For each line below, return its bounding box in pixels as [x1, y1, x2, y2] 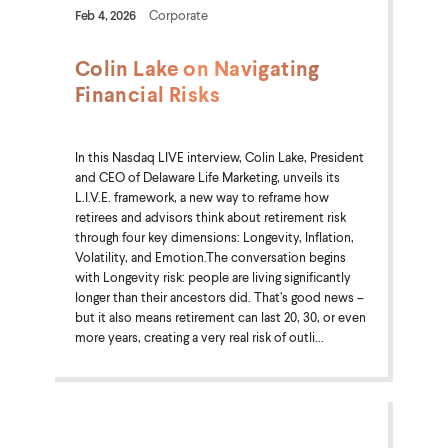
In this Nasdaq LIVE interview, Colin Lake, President [74, 148, 364, 165]
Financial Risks [74, 80, 221, 107]
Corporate [148, 6, 208, 23]
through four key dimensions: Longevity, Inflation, [74, 228, 354, 245]
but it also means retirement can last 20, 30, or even [74, 308, 366, 325]
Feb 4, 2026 [74, 6, 136, 23]
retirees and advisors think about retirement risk [74, 208, 346, 225]
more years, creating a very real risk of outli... [74, 328, 324, 345]
